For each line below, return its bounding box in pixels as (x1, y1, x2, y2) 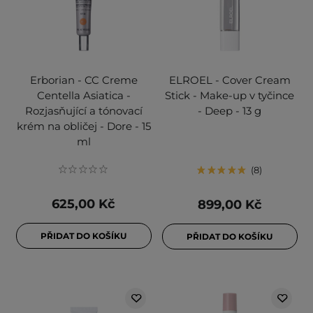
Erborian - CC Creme (29, 73, 138, 87)
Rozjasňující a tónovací (24, 104, 143, 118)
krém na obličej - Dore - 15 (16, 119, 151, 133)
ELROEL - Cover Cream (168, 73, 291, 87)
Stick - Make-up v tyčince (165, 89, 294, 103)
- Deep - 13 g (198, 104, 261, 118)
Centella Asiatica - (36, 89, 131, 103)
